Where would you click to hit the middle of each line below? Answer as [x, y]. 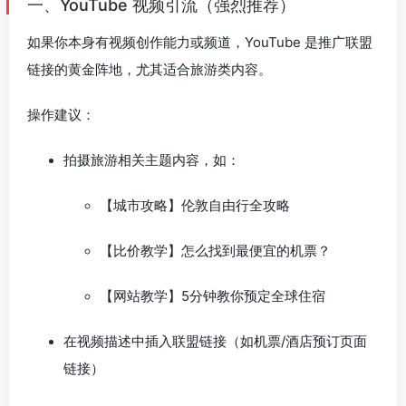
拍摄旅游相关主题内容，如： [152, 160]
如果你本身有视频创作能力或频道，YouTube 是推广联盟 [200, 42]
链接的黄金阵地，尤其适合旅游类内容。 [150, 69]
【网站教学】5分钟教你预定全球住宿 [213, 296]
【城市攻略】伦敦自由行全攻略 [195, 205]
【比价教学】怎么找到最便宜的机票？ [215, 251]
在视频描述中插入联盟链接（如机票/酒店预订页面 [215, 341]
